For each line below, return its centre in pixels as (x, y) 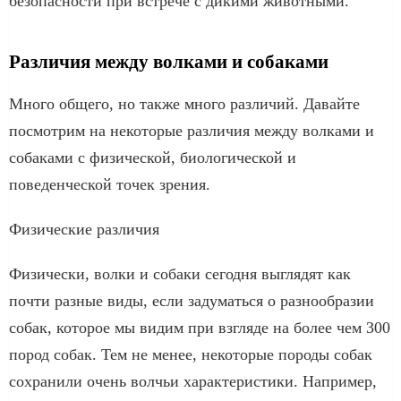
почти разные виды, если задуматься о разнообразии (192, 300)
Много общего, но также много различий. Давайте (184, 103)
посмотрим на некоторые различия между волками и (192, 130)
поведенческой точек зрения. (110, 184)
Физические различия (84, 229)
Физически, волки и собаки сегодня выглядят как (180, 273)
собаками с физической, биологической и (153, 157)
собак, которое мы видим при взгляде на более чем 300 (200, 327)
